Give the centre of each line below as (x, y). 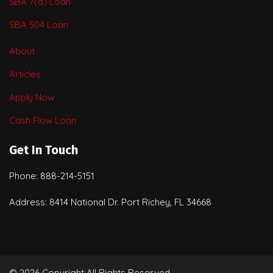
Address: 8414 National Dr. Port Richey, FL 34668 (110, 202)
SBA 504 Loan (39, 25)
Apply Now (32, 97)
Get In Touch (44, 150)
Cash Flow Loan (43, 121)
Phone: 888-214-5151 (52, 176)
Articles (25, 74)
